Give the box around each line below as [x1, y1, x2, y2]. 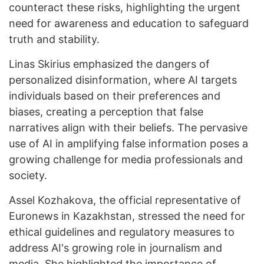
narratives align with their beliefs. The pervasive [9, 121, 247, 134]
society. [9, 169, 47, 182]
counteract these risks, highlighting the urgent [9, 1, 240, 14]
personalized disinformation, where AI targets [9, 74, 237, 87]
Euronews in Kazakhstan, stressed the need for [9, 210, 245, 223]
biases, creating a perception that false [9, 105, 203, 118]
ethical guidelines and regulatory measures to [9, 226, 235, 239]
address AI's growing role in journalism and [9, 242, 222, 255]
